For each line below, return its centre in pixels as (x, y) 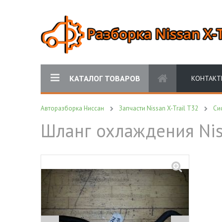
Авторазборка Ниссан (72, 108)
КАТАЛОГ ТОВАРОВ (105, 78)
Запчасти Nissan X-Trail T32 (159, 108)
